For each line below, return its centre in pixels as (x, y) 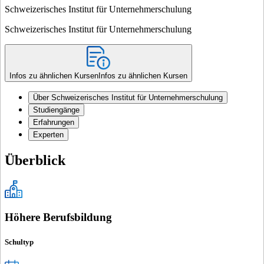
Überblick (35, 160)
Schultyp (19, 242)
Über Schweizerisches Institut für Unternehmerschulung (128, 97)
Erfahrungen (54, 122)
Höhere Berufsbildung (58, 217)
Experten (48, 134)
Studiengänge (56, 110)
